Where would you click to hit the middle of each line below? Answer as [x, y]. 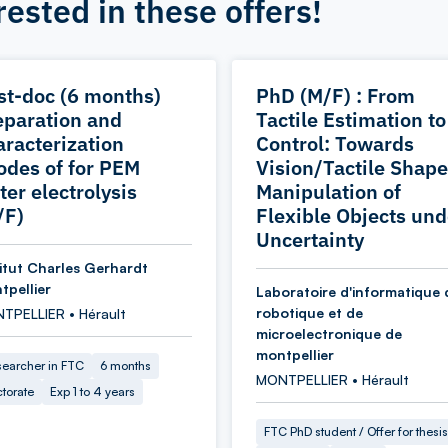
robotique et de [309, 312]
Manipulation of [328, 191]
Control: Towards [335, 143]
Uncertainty [310, 239]
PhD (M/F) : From [335, 95]
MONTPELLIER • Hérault [332, 379]
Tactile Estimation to [351, 119]
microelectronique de [329, 333]
